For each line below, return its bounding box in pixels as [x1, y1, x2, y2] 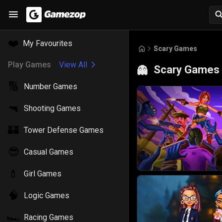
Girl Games [24, 169, 61, 178]
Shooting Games [24, 104, 81, 113]
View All [59, 60, 87, 69]
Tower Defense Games [24, 125, 104, 135]
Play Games [8, 60, 51, 69]
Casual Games [24, 147, 73, 157]
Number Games [24, 82, 77, 91]
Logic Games [24, 191, 69, 200]
